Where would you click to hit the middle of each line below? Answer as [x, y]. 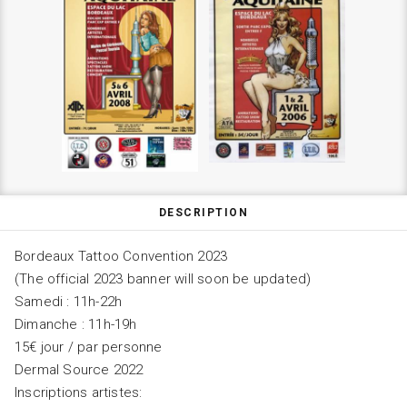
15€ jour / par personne [89, 347]
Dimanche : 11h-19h [76, 325]
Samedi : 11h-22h [69, 302]
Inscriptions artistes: [79, 393]
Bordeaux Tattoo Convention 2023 [121, 257]
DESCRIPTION [203, 213]
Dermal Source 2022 [79, 370]
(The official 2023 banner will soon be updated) [163, 279]
